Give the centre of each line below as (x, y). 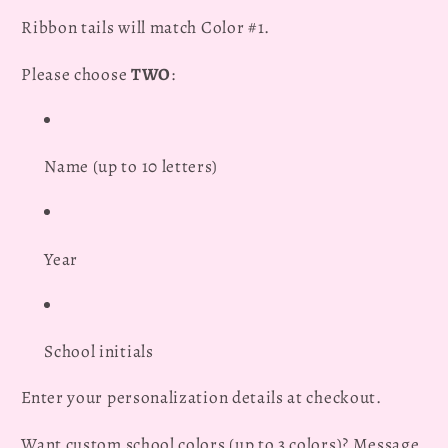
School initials (99, 351)
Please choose (76, 73)
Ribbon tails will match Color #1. (146, 27)
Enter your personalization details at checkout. (201, 397)
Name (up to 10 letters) (131, 166)
